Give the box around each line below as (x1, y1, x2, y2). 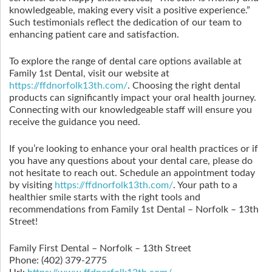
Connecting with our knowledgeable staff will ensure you (9, 105, 252, 115)
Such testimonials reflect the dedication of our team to (9, 18, 242, 27)
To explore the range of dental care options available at (9, 56, 242, 66)
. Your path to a (173, 180, 237, 190)
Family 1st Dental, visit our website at (9, 69, 169, 78)
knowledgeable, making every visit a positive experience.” (9, 5, 250, 15)
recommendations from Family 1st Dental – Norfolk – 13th (9, 205, 259, 214)
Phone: (9, 256, 41, 265)
